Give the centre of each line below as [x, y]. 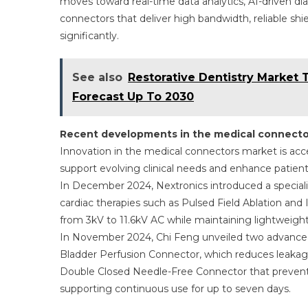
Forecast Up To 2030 [133, 97]
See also [97, 77]
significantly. [89, 36]
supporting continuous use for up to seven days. [175, 289]
